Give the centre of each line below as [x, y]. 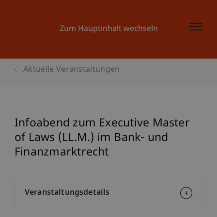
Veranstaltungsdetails [67, 193]
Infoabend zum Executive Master [102, 124]
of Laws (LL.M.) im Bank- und [92, 138]
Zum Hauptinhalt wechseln [108, 29]
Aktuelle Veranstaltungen [72, 70]
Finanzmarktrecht [62, 153]
